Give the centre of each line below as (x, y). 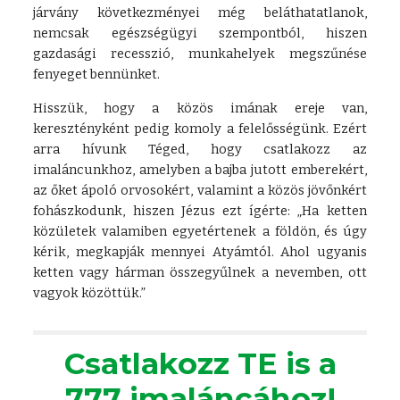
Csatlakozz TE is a (200, 363)
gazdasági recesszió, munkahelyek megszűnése (200, 54)
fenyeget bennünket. (97, 74)
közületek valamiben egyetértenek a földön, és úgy (200, 231)
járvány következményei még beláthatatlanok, (200, 12)
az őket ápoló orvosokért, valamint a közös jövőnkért (200, 190)
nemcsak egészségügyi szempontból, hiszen (200, 33)
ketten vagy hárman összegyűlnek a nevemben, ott (200, 272)
